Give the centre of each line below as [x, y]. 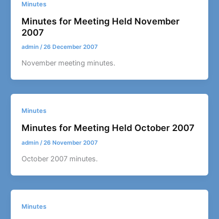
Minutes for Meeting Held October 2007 [108, 127]
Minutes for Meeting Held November [101, 21]
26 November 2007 [71, 142]
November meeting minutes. [69, 63]
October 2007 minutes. [60, 159]
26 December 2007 [71, 47]
